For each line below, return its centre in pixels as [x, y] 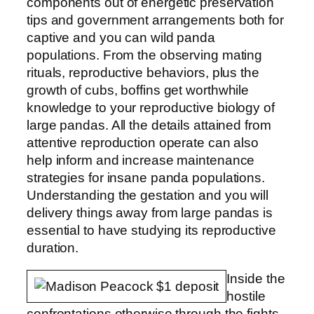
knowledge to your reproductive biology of [151, 108]
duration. [53, 248]
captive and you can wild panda [121, 38]
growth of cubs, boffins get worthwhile [138, 90]
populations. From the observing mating [145, 55]
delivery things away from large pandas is [150, 213]
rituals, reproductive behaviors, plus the [143, 73]
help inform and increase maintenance [141, 161]
